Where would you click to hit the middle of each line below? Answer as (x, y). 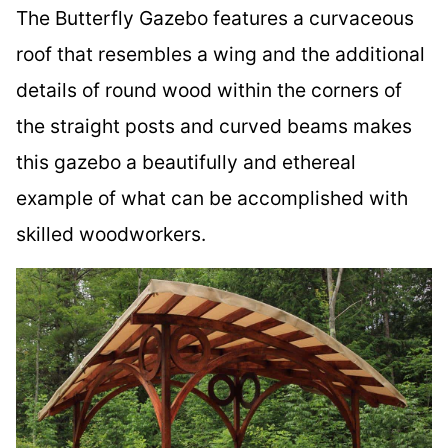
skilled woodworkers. (111, 233)
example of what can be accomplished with (212, 197)
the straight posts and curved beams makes (214, 125)
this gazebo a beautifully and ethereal (186, 161)
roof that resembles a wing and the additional (220, 53)
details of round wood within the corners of (209, 89)
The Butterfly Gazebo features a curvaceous (215, 17)
